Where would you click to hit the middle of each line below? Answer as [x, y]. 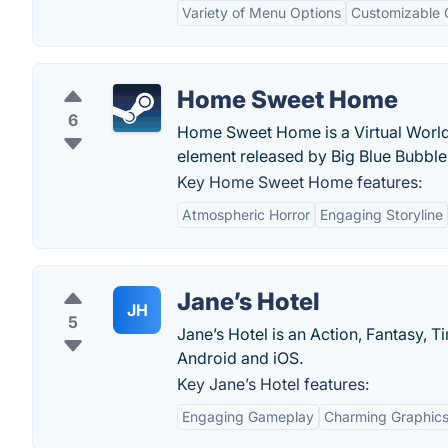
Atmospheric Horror [246, 214]
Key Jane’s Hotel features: [273, 384]
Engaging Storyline [381, 214]
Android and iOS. [240, 358]
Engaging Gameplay [248, 416]
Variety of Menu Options [261, 12]
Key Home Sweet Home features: [299, 182]
